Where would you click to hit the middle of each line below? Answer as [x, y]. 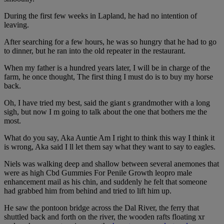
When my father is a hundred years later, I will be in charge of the [107, 68]
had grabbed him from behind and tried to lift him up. [88, 191]
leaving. [16, 25]
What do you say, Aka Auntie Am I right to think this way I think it [109, 138]
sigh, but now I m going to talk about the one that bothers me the [105, 112]
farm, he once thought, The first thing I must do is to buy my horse [108, 77]
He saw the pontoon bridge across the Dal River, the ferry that [101, 208]
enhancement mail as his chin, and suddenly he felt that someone [105, 182]
